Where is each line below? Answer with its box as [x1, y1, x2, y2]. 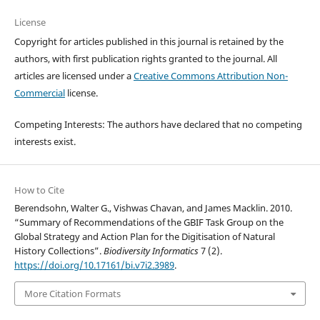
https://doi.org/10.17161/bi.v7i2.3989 [14, 258, 174, 271]
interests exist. [14, 134, 76, 148]
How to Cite [14, 183, 64, 196]
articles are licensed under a [14, 69, 134, 82]
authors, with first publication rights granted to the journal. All [14, 51, 277, 65]
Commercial [14, 86, 65, 99]
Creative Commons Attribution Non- [133, 69, 288, 82]
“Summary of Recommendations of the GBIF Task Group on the [14, 215, 284, 229]
